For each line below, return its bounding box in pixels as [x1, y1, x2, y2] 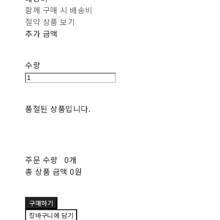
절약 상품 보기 [25, 16, 76, 27]
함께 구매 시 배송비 [25, 4, 93, 16]
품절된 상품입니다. [25, 103, 90, 114]
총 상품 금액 [25, 165, 68, 177]
